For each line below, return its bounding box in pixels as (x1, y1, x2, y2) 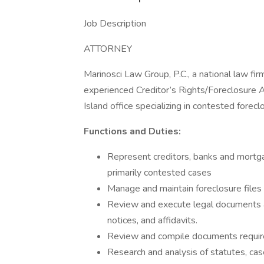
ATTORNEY (84, 42, 132, 55)
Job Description (84, 17, 146, 30)
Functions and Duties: (84, 125, 181, 138)
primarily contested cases (107, 166, 212, 179)
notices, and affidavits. (107, 214, 197, 227)
